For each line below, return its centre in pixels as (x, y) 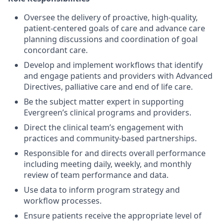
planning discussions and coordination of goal (111, 39)
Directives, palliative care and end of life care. (108, 87)
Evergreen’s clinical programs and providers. (108, 112)
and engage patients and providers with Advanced (118, 76)
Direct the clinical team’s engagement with (104, 127)
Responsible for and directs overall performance (115, 153)
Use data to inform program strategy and (102, 190)
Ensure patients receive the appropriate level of (113, 216)
